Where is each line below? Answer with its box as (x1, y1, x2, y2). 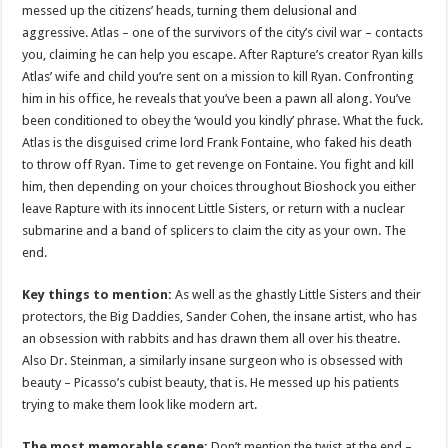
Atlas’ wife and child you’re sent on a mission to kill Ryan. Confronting (22, 69, 415, 85)
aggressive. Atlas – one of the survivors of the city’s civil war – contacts (22, 25, 424, 41)
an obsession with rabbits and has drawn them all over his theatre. (22, 331, 401, 347)
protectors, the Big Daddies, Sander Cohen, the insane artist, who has (22, 309, 418, 325)
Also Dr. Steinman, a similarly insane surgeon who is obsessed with (22, 353, 404, 369)
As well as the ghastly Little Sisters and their (175, 287, 422, 303)
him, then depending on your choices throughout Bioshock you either (22, 179, 417, 195)
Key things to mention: (22, 287, 176, 303)
